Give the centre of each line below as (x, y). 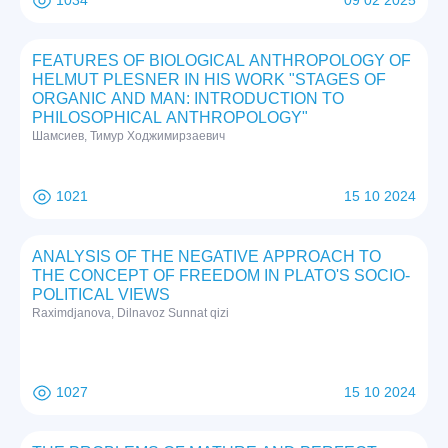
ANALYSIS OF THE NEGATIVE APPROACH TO (206, 257)
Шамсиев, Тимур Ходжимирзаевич (128, 136)
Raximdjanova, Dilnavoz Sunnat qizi (130, 313)
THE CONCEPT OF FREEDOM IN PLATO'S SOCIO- (221, 276)
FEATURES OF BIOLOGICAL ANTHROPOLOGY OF (221, 61)
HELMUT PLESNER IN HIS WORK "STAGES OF (209, 80)
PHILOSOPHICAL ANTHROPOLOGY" (170, 118)
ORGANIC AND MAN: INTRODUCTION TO (188, 99)
